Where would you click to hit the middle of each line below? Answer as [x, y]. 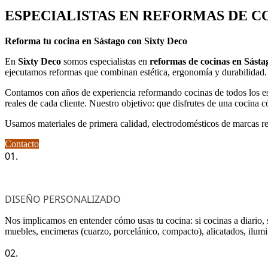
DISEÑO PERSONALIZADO [63, 199]
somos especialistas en [105, 61]
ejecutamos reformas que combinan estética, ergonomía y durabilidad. [136, 72]
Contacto [22, 144]
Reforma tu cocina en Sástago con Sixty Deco [96, 41]
